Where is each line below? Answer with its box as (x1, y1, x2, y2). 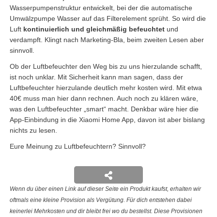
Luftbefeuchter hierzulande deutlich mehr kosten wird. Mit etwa (10, 84, 202, 92)
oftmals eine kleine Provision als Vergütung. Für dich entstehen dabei (10, 197, 192, 204)
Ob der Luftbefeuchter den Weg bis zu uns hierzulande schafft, (10, 62, 202, 71)
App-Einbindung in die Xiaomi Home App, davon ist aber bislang (10, 116, 205, 124)
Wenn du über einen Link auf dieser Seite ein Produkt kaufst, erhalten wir (10, 186, 201, 193)
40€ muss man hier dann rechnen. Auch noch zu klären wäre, (10, 94, 198, 103)
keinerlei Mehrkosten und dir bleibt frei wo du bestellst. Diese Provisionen (10, 208, 202, 215)
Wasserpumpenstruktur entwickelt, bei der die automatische (10, 4, 192, 12)
